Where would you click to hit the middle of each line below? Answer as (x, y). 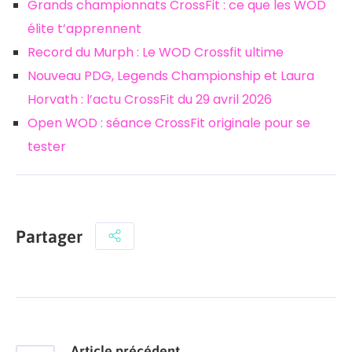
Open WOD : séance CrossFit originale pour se (169, 123)
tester (47, 147)
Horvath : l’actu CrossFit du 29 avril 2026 (150, 100)
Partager (49, 236)
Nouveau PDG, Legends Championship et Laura (171, 76)
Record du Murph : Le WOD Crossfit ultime (156, 53)
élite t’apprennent (84, 29)
